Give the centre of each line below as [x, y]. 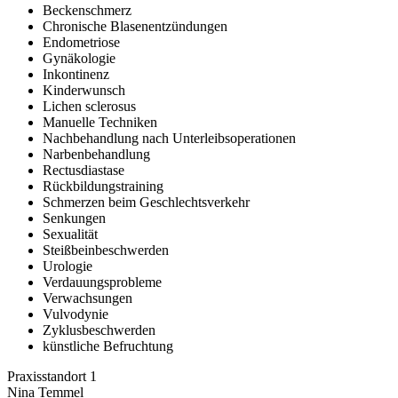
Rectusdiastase [84, 170]
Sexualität [70, 234]
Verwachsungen [88, 298]
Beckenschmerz [87, 10]
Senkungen [74, 218]
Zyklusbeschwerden [99, 330]
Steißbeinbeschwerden [106, 250]
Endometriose [81, 42]
